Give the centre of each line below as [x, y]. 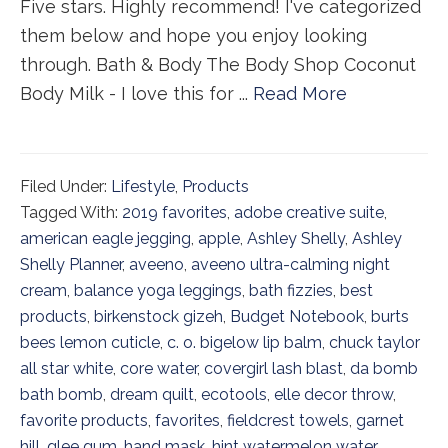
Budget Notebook [297, 316]
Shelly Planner [71, 264]
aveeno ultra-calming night [290, 264]
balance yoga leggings [158, 290]
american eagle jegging [105, 238]
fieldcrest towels [288, 420]
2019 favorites [174, 212]
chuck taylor [374, 342]
